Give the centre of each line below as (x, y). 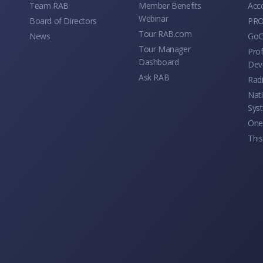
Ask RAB (154, 77)
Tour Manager (165, 49)
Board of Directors (63, 21)
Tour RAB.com (165, 33)
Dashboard (159, 62)
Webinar (154, 18)
